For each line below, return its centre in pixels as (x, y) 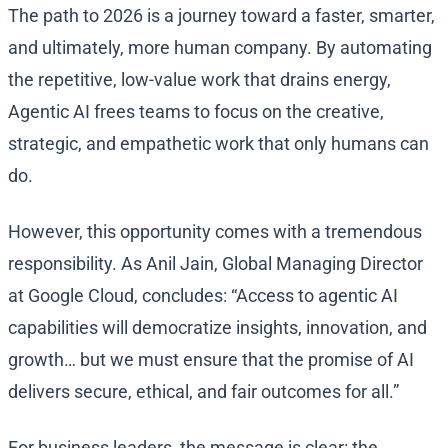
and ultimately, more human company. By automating (220, 48)
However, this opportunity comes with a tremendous (215, 232)
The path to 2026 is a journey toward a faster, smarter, (221, 16)
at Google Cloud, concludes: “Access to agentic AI (203, 296)
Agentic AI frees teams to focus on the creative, (196, 112)
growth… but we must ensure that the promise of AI (211, 360)
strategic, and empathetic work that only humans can (218, 144)
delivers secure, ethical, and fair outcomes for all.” (203, 392)
